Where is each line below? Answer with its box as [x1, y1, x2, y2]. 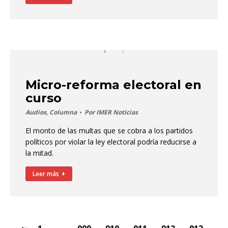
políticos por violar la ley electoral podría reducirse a [25, 137, 196, 147]
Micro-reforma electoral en [25, 77, 202, 92]
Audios [25, 108, 46, 117]
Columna [49, 108, 77, 117]
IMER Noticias [96, 108, 138, 117]
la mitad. [25, 148, 53, 158]
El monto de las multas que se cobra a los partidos [25, 126, 193, 135]
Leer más [33, 169, 59, 178]
